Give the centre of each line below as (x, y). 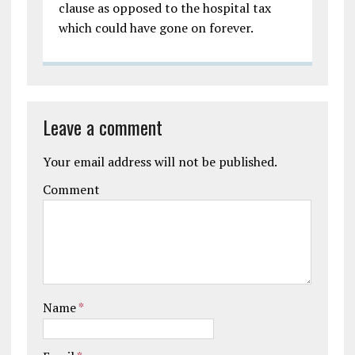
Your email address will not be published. (160, 161)
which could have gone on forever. (156, 27)
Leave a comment (102, 126)
